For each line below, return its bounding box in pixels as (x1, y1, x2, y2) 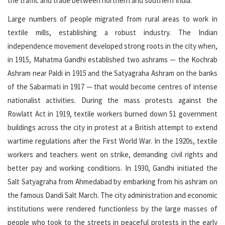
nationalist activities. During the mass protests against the (8, 95, 217, 105)
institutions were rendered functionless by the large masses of (8, 204, 217, 214)
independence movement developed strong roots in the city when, (8, 41, 217, 51)
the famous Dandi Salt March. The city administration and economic (8, 190, 217, 200)
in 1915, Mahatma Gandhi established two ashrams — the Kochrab (8, 55, 217, 65)
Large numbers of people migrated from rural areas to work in (8, 14, 217, 24)
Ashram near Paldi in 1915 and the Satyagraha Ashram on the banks (8, 68, 217, 78)
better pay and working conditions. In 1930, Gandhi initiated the (8, 163, 217, 173)
